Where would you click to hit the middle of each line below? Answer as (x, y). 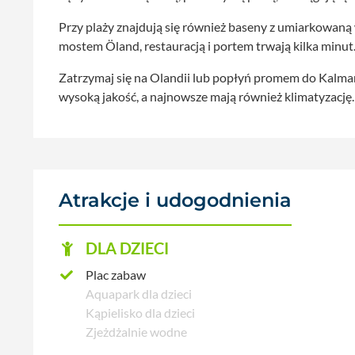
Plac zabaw (116, 275)
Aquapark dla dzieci (139, 294)
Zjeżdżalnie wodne (136, 332)
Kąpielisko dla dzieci (140, 313)
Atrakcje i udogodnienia (175, 200)
